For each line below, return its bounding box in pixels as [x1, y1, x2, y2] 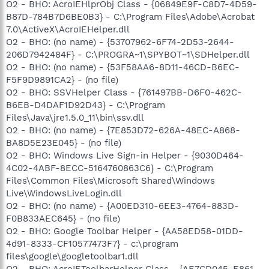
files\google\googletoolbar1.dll [6, 250, 139, 262]
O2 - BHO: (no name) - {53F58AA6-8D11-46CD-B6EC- [6, 61, 240, 73]
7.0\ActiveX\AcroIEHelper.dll [6, 23, 130, 35]
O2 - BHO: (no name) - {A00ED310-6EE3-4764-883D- [6, 200, 239, 211]
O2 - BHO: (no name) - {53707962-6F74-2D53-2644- [6, 36, 234, 47]
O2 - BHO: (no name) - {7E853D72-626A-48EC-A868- [6, 124, 240, 136]
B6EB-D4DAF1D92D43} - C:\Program [6, 99, 165, 110]
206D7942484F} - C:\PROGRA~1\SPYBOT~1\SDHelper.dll [6, 49, 250, 60]
